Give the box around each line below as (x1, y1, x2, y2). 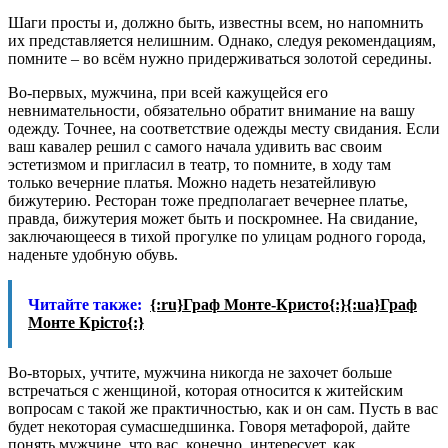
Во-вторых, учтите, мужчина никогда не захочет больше (8, 363, 392, 381)
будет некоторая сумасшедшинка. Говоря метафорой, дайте (8, 417, 410, 435)
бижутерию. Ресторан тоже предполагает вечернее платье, (8, 191, 408, 209)
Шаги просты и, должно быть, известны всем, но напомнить (8, 13, 423, 31)
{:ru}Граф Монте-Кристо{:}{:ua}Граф (150, 295, 417, 313)
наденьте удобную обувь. (8, 245, 178, 263)
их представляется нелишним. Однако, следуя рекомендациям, (8, 31, 436, 49)
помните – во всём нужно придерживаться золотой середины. (8, 49, 432, 67)
